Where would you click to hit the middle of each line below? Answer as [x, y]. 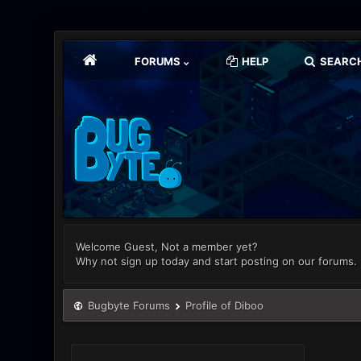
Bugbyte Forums [129, 305]
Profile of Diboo [225, 305]
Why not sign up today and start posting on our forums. [217, 261]
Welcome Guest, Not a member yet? [167, 247]
